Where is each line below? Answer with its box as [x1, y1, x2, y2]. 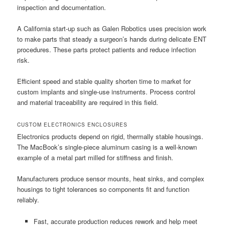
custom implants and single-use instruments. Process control [17, 87, 196, 97]
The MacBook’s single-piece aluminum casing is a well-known [17, 142, 197, 152]
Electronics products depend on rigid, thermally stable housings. [17, 132, 204, 142]
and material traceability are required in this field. [17, 97, 159, 107]
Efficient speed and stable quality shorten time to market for [17, 76, 191, 86]
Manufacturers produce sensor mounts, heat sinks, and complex [17, 174, 205, 184]
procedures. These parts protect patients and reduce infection [17, 45, 196, 55]
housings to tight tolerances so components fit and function [17, 184, 190, 194]
